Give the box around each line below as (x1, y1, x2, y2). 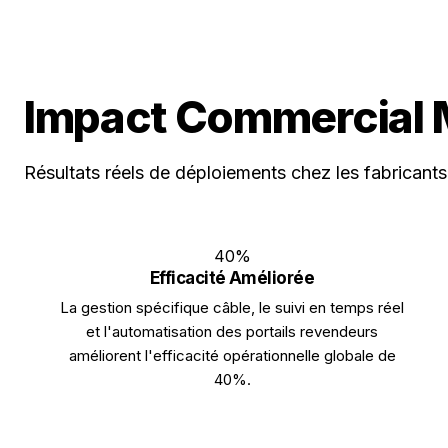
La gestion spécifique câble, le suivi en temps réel (60, 298, 404, 317)
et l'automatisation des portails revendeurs (86, 322, 378, 341)
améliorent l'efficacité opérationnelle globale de (68, 346, 396, 365)
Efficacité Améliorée (149, 268, 315, 288)
